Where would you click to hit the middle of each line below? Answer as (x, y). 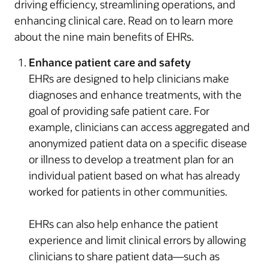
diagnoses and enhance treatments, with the (135, 94)
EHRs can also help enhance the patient (124, 223)
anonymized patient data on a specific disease (138, 143)
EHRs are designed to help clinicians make (129, 78)
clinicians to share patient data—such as (124, 256)
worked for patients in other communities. (128, 191)
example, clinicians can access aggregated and (139, 127)
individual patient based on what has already (134, 175)
